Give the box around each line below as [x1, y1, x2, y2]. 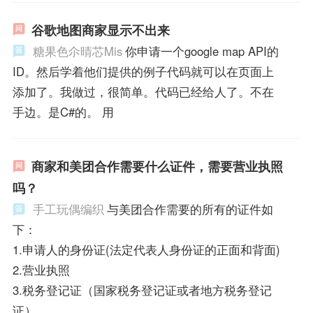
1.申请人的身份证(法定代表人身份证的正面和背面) [12, 241, 280, 259]
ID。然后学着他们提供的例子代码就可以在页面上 [12, 62, 274, 80]
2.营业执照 [12, 261, 70, 279]
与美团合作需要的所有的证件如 [106, 201, 273, 218]
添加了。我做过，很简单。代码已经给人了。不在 [12, 82, 274, 100]
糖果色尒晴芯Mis [32, 42, 122, 59]
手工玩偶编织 [32, 201, 104, 218]
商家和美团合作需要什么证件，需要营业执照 [31, 157, 283, 176]
